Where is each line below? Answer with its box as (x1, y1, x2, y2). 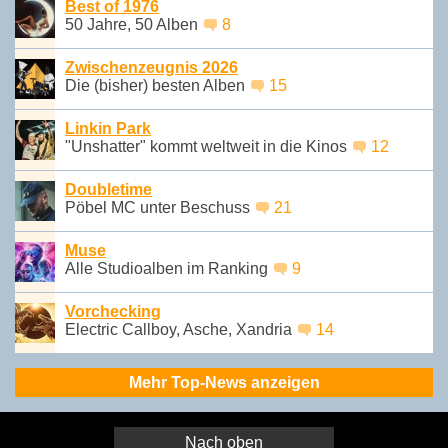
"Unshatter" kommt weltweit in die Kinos (65, 137, 351, 155)
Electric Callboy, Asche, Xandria (65, 320, 296, 338)
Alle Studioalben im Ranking (65, 259, 272, 277)
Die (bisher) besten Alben (65, 76, 249, 94)
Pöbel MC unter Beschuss (65, 198, 254, 216)
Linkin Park (65, 119, 151, 137)
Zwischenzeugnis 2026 (65, 58, 238, 76)
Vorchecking (65, 302, 161, 320)
